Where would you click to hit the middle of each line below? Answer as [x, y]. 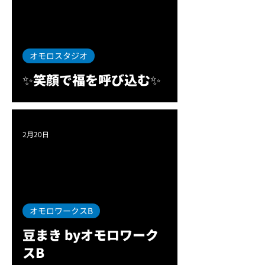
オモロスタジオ [59, 56]
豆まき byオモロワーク [91, 234]
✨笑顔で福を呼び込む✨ [92, 79]
